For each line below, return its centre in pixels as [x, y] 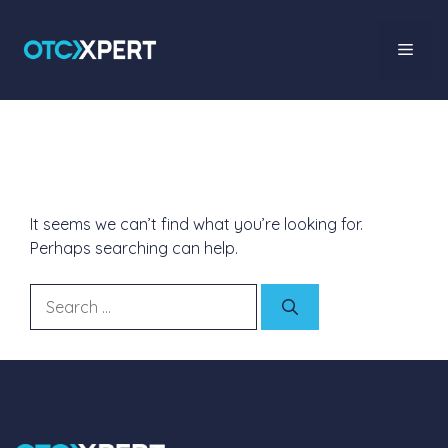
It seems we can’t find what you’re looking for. [196, 224]
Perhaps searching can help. [134, 248]
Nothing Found [175, 154]
